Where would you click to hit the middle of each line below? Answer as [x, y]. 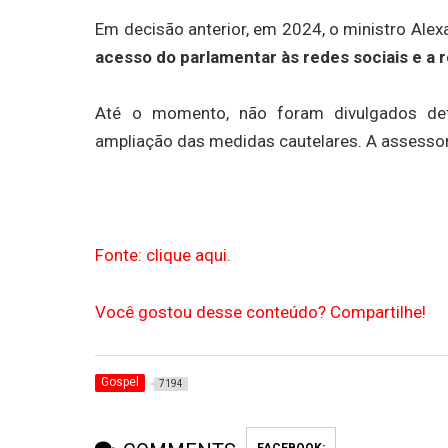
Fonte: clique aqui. [163, 255]
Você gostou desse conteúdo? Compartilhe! [261, 312]
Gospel [120, 381]
